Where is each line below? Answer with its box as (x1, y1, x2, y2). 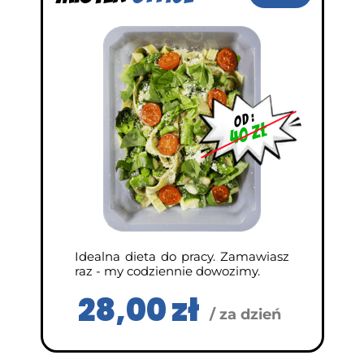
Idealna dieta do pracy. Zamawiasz (75, 249, 289, 264)
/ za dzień (210, 305, 281, 323)
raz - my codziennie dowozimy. (75, 263, 260, 279)
